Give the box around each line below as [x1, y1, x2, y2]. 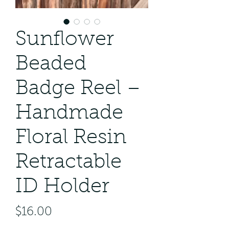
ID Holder [15, 177, 109, 197]
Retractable [15, 152, 122, 173]
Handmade [15, 103, 123, 124]
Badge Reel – [15, 79, 141, 99]
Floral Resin [15, 128, 126, 148]
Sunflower [15, 30, 114, 50]
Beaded [15, 54, 86, 75]
